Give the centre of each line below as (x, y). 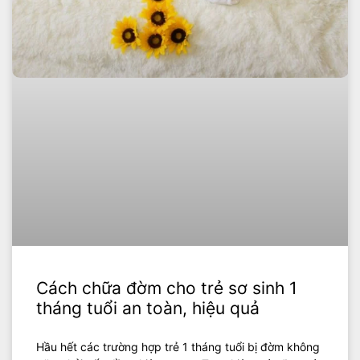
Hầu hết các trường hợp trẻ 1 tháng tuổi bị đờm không (178, 346)
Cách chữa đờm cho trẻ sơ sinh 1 (167, 288)
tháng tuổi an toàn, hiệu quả (148, 308)
